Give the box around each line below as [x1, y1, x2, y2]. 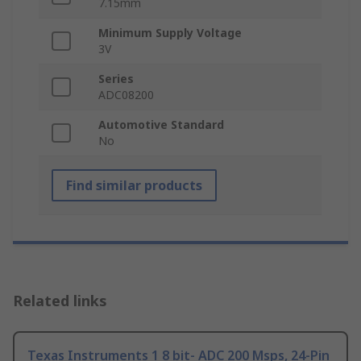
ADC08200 [98, 87, 154, 103]
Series [98, 71, 134, 87]
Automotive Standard [98, 117, 224, 133]
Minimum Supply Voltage [98, 25, 242, 41]
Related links [13, 291, 107, 311]
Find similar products [66, 176, 202, 195]
